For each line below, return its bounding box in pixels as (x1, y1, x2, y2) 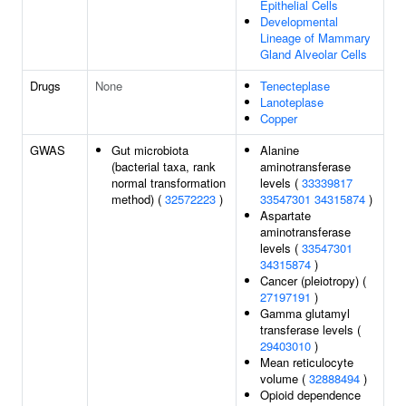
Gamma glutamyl (260, 304, 350, 322)
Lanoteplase (260, 93, 324, 111)
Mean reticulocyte (260, 353, 353, 371)
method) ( (111, 190, 165, 208)
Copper (260, 110, 297, 127)
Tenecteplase (260, 77, 330, 94)
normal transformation (111, 174, 226, 191)
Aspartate (260, 207, 311, 224)
